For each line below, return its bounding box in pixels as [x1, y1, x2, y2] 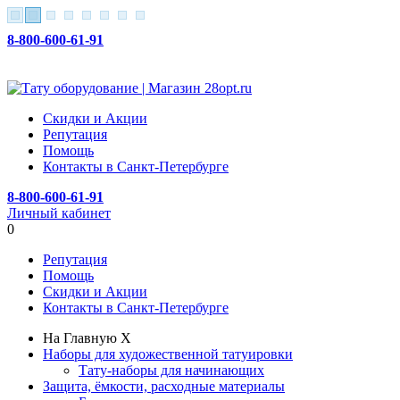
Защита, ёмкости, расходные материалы [43, 379, 285, 394]
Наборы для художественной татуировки [43, 346, 293, 362]
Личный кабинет [7, 205, 111, 221]
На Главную [43, 330, 117, 346]
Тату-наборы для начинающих [79, 362, 264, 378]
